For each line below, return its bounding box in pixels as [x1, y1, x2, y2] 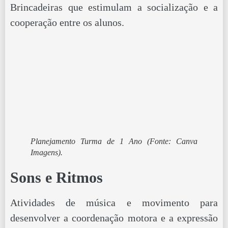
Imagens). [31, 148, 63, 157]
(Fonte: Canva [147, 136, 197, 146]
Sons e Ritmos [10, 168, 103, 186]
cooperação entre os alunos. [10, 17, 124, 28]
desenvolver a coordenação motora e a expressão [10, 212, 218, 223]
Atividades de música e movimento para [10, 196, 218, 208]
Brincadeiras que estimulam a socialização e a [10, 2, 218, 13]
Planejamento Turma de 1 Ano [31, 136, 147, 146]
